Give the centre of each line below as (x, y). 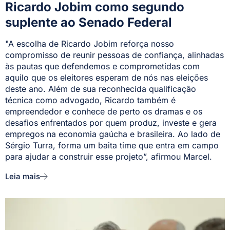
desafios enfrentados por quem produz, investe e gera (111, 122)
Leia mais (23, 176)
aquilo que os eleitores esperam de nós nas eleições (107, 77)
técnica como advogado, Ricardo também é (90, 100)
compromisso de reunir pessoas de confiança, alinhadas (114, 55)
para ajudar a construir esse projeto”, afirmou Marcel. (109, 156)
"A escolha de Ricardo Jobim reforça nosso (90, 43)
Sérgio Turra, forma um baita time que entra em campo (112, 145)
